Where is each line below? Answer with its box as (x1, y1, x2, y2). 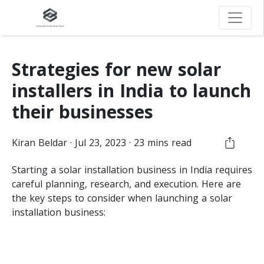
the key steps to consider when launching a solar (12, 191, 232, 204)
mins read (144, 136, 192, 149)
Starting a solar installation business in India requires (12, 163, 252, 176)
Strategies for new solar (12, 57, 221, 81)
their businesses (12, 100, 153, 124)
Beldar (38, 136, 67, 149)
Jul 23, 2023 (75, 136, 126, 149)
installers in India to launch (12, 78, 251, 103)
